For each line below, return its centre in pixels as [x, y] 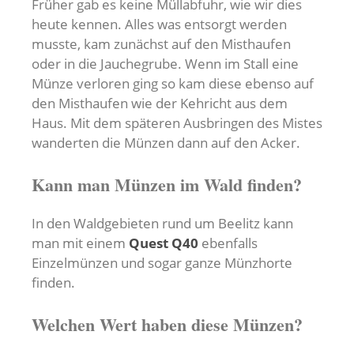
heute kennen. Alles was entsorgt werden [159, 24]
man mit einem [80, 243]
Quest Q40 [164, 243]
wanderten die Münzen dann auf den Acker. [166, 143]
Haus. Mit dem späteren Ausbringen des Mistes [177, 123]
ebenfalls [228, 243]
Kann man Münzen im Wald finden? [167, 185]
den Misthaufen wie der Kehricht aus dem [160, 104]
